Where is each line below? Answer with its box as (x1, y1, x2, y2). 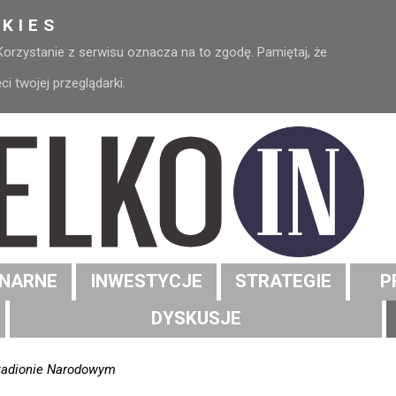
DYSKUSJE (150, 308, 241, 330)
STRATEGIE (235, 270, 331, 293)
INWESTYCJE (90, 270, 202, 293)
